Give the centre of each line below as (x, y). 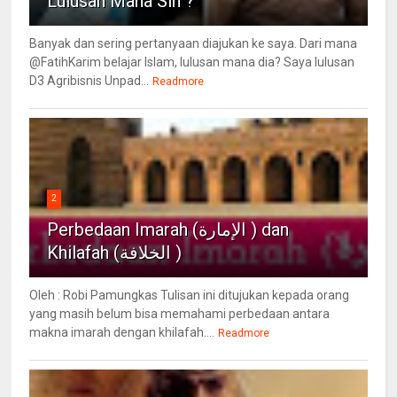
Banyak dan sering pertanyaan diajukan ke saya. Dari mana (194, 44)
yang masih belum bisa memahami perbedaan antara (180, 314)
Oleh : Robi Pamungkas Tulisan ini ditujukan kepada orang (190, 296)
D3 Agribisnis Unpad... (90, 81)
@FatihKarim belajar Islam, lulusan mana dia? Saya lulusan (192, 62)
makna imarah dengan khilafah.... (122, 333)
